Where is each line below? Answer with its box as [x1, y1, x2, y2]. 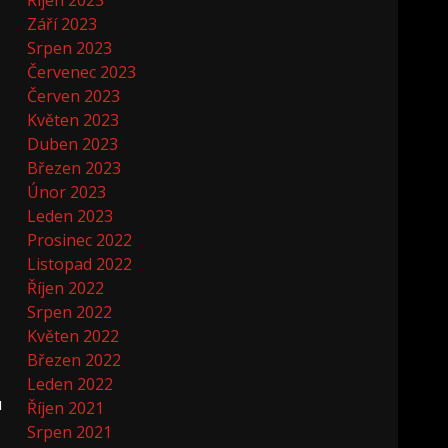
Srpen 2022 [27, 301, 113, 323]
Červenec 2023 [27, 61, 137, 83]
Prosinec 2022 [27, 229, 133, 251]
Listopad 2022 [27, 253, 133, 275]
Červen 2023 [27, 85, 121, 107]
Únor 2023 [27, 181, 107, 203]
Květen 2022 [27, 325, 120, 347]
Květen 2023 [27, 109, 120, 131]
